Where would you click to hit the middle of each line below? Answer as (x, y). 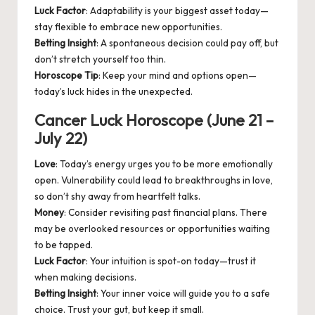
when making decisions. (85, 277)
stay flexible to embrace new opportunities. (128, 27)
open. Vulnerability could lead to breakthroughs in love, (154, 180)
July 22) (61, 139)
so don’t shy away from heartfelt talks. (117, 197)
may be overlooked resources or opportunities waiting (152, 229)
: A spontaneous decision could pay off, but (187, 43)
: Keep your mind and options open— (178, 76)
